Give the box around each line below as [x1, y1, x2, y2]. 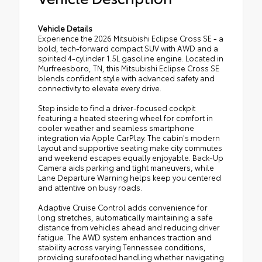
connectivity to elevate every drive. [38, 82, 161, 93]
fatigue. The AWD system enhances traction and [38, 231, 212, 242]
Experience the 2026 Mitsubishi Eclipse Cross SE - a [38, 32, 223, 43]
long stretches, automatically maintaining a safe [38, 211, 213, 222]
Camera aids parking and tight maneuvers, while [38, 161, 214, 173]
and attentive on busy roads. [38, 181, 142, 192]
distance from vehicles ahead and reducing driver [38, 221, 220, 232]
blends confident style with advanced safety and [38, 72, 215, 83]
